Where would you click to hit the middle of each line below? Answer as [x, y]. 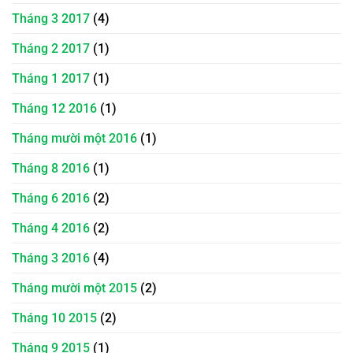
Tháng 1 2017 [51, 78]
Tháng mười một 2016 [74, 138]
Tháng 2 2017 [51, 48]
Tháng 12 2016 [54, 108]
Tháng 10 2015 [54, 318]
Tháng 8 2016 [51, 168]
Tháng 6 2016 [51, 198]
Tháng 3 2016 [51, 258]
